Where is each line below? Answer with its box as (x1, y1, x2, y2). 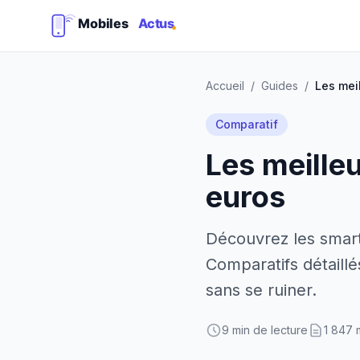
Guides (261, 79, 298, 92)
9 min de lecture (222, 323, 308, 337)
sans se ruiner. (206, 280, 317, 300)
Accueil (206, 79, 244, 92)
